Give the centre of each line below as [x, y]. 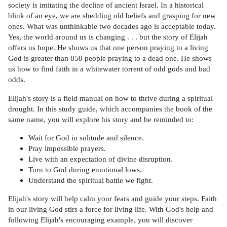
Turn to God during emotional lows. [85, 170]
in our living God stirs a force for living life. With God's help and [111, 209]
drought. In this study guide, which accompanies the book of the [110, 108]
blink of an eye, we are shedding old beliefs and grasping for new [112, 16]
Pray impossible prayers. [67, 148]
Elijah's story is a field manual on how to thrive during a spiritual [110, 98]
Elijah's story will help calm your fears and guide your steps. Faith [112, 199]
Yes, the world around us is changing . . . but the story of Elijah [108, 37]
